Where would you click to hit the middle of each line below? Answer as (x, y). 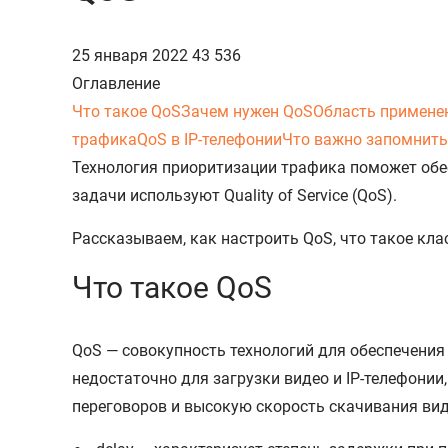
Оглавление (116, 83)
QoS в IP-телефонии (209, 139)
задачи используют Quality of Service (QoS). (236, 195)
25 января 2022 (132, 55)
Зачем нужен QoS (247, 111)
